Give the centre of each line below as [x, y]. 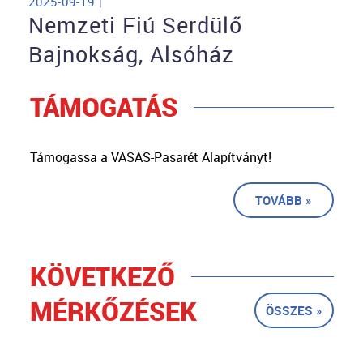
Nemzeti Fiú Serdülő [135, 26]
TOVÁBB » [283, 201]
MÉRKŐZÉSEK [113, 311]
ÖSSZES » [294, 311]
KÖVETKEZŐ [102, 276]
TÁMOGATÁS [103, 107]
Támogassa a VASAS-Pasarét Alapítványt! [150, 158]
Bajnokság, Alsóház [131, 55]
